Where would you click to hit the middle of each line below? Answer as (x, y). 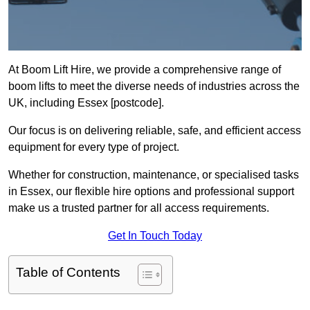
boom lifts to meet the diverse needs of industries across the (154, 86)
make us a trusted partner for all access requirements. (139, 208)
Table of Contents (68, 273)
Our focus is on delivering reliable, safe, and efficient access (155, 131)
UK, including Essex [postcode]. (86, 103)
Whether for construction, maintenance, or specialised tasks (154, 175)
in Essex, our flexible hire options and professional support (151, 192)
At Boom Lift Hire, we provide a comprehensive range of (145, 70)
